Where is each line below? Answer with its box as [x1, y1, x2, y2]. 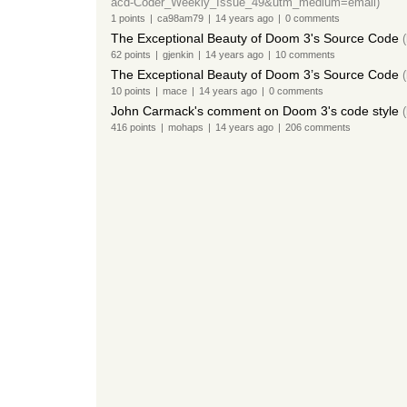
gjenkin [162, 49, 194, 60]
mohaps [167, 122, 203, 133]
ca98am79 [156, 13, 203, 24]
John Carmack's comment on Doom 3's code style [110, 104, 399, 118]
